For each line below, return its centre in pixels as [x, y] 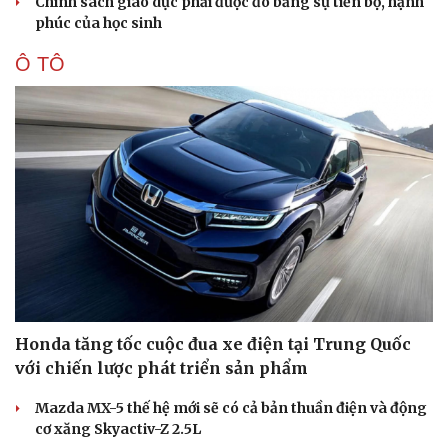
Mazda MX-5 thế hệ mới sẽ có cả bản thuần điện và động [231, 407]
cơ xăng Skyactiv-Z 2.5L [118, 428]
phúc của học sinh [98, 23]
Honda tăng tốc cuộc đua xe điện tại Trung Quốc [213, 343]
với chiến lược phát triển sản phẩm [161, 367]
